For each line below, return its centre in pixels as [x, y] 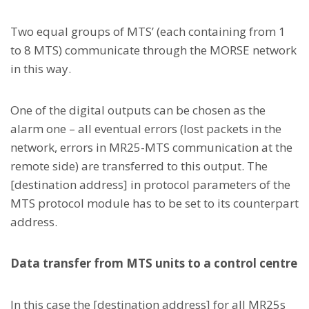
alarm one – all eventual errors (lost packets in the [146, 129]
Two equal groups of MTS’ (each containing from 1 [148, 31]
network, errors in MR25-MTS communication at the [151, 147]
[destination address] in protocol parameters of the [150, 185]
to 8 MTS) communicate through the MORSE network [153, 50]
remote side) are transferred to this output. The [139, 166]
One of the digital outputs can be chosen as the [138, 110]
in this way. [41, 69]
